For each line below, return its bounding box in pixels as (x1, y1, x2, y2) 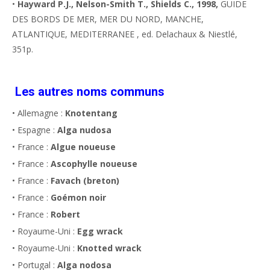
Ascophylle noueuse (51, 157, 137, 169)
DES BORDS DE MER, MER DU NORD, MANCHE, (12, 13, 204, 25)
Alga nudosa (57, 124, 111, 136)
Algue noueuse (51, 140, 116, 152)
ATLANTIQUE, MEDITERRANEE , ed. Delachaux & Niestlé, (12, 28, 237, 40)
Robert (51, 208, 80, 220)
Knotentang (65, 107, 118, 119)
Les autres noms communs (15, 84, 165, 99)
